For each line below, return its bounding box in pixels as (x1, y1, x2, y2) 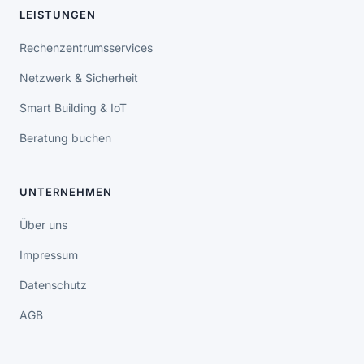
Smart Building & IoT (19, 101, 127, 115)
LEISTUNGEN (19, 8, 96, 21)
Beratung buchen (19, 131, 111, 145)
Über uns (19, 218, 67, 232)
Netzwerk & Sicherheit (19, 71, 138, 84)
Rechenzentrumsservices (19, 41, 153, 54)
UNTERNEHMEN (19, 185, 112, 198)
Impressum (19, 248, 78, 262)
